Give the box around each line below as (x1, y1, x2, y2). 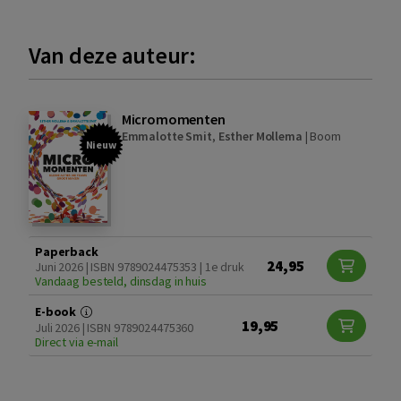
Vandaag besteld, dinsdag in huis (35, 273, 207, 290)
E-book (35, 303, 80, 320)
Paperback (35, 243, 98, 260)
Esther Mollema (218, 128, 303, 145)
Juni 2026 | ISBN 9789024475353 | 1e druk (35, 259, 244, 276)
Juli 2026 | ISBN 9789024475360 (35, 320, 194, 337)
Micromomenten (121, 110, 226, 129)
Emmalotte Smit (121, 128, 212, 145)
